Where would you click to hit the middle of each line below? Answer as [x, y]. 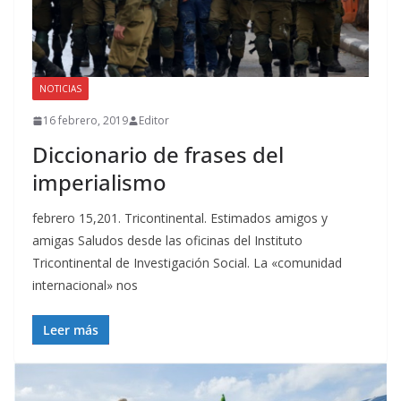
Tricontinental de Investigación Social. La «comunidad [187, 263]
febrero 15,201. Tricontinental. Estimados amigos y [180, 218]
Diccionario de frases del [158, 155]
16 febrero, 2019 [85, 121]
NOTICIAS [60, 89]
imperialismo [99, 183]
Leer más [71, 330]
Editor [154, 121]
